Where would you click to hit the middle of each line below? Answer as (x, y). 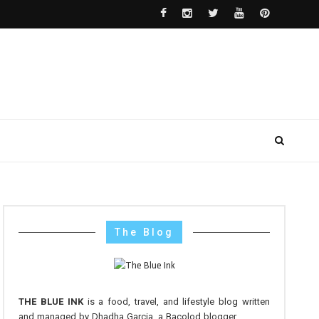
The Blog (145, 232)
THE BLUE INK (51, 302)
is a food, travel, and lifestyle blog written (176, 302)
